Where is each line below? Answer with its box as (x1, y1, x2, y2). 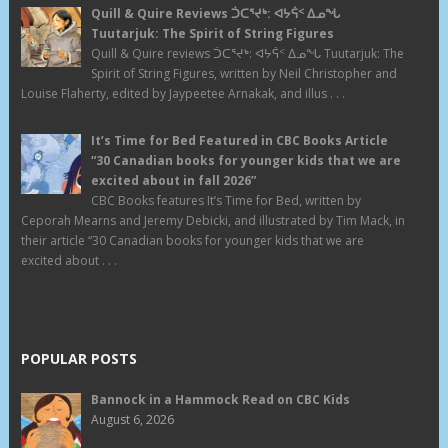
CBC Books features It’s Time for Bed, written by (90, 192, 361, 210)
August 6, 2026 (90, 411, 174, 429)
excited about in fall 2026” (90, 172, 256, 190)
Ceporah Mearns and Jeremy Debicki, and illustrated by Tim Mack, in (20, 212, 405, 230)
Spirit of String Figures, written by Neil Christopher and (90, 65, 397, 83)
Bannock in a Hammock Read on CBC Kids (90, 391, 350, 409)
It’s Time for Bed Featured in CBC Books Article (90, 132, 388, 150)
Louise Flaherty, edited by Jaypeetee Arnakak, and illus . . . (20, 85, 345, 103)
